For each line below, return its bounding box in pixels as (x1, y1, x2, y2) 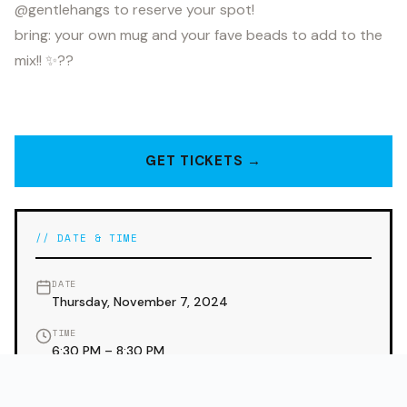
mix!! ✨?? (15, 51, 74, 71)
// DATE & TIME (35, 231, 139, 246)
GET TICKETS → (145, 152, 262, 171)
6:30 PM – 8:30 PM (52, 342, 164, 360)
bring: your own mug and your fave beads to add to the (15, 25, 382, 45)
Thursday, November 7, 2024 (52, 293, 228, 311)
